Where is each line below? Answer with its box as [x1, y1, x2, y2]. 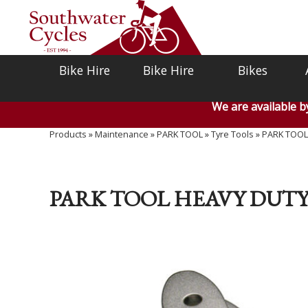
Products [49, 128, 87, 140]
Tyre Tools [211, 128, 254, 140]
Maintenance [95, 128, 148, 140]
